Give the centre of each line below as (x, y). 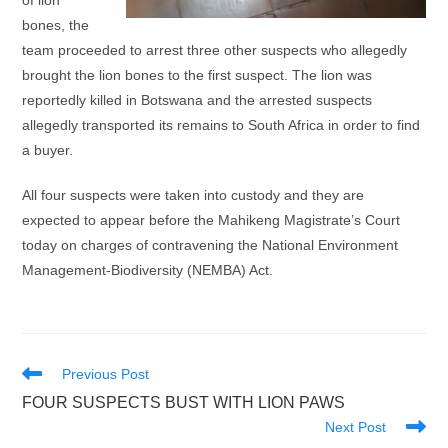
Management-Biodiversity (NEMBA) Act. (148, 270)
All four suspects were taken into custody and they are (193, 195)
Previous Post (106, 374)
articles (44, 410)
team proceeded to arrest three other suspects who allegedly (215, 50)
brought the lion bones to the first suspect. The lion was (197, 75)
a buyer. (48, 150)
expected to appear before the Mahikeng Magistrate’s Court (211, 220)
